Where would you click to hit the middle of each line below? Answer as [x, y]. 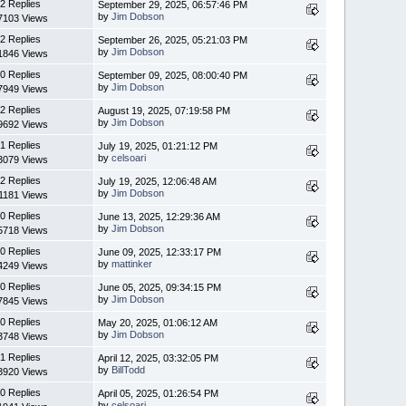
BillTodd [129, 369]
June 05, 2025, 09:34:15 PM [160, 287]
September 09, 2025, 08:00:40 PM [173, 75]
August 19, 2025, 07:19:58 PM [164, 110]
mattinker [132, 263]
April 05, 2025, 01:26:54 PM [159, 393]
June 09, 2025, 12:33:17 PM [160, 251]
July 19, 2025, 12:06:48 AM [158, 181]
